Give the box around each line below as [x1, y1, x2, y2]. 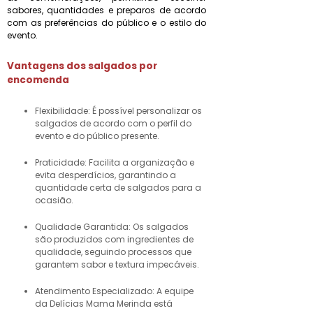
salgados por [88, 59, 157, 73]
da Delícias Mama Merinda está [35, 298, 173, 310]
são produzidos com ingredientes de [35, 233, 194, 245]
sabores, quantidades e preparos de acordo [7, 4, 207, 16]
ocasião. [35, 194, 73, 206]
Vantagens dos [7, 59, 88, 73]
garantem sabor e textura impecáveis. [35, 259, 199, 270]
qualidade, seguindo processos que [35, 246, 191, 258]
